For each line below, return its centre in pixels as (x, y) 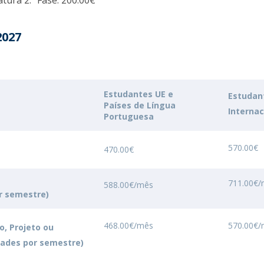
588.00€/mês (129, 185)
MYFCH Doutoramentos (70, 17)
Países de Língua (140, 105)
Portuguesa (129, 116)
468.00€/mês (129, 225)
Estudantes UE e (139, 94)
